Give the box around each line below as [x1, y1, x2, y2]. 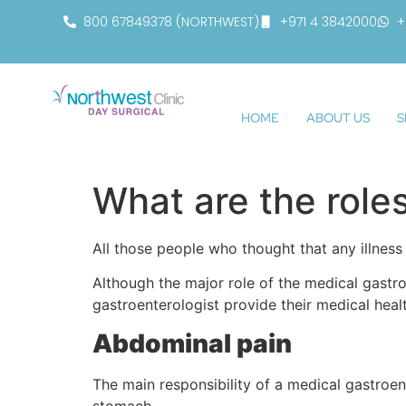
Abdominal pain [92, 327, 292, 359]
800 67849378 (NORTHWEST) [83, 13, 259, 31]
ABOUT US [305, 109, 370, 126]
